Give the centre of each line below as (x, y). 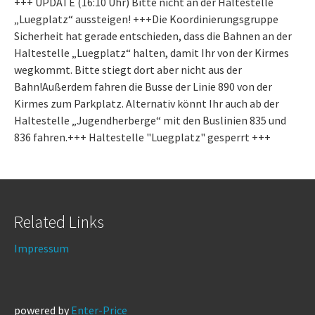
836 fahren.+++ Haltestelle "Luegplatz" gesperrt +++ (142, 137)
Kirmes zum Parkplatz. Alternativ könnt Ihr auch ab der (147, 103)
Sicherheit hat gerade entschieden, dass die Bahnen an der (153, 36)
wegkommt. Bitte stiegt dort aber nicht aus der (128, 70)
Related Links (59, 222)
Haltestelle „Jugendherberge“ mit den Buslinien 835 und (150, 120)
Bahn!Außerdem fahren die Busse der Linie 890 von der (143, 86)
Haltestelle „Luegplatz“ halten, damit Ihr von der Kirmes (152, 53)
